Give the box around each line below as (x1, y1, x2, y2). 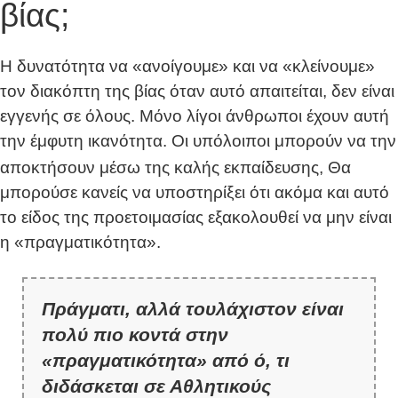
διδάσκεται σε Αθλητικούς (42, 375, 271, 396)
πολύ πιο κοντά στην (42, 323, 228, 345)
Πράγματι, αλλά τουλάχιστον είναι (42, 298, 344, 319)
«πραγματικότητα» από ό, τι (42, 349, 290, 370)
